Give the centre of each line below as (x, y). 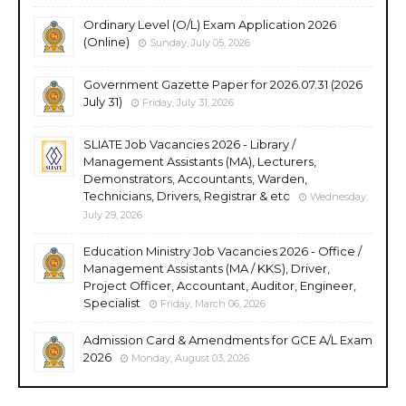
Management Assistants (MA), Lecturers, (200, 161)
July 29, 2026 (113, 214)
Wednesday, (339, 196)
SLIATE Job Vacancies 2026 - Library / (189, 144)
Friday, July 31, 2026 (188, 102)
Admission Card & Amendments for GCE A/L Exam (228, 339)
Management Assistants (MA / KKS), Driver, (207, 268)
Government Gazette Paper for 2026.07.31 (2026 (223, 84)
